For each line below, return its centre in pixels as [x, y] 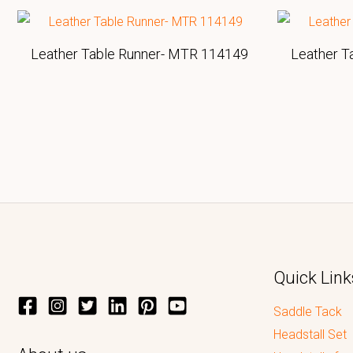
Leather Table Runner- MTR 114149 [139, 54]
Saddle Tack [308, 312]
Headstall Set [310, 335]
